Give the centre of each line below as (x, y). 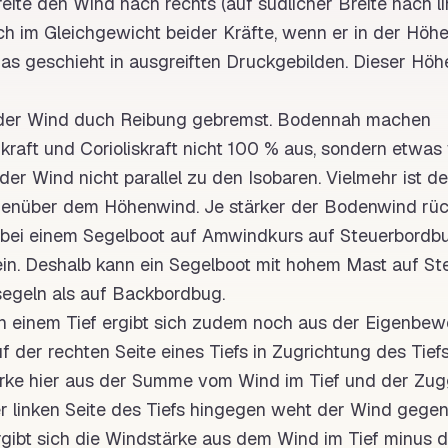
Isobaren (283, 177)
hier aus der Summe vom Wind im (166, 380)
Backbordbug (167, 293)
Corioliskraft (129, 148)
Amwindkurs (252, 235)
